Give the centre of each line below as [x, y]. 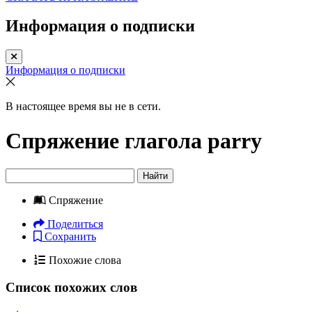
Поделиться [75, 224]
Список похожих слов [71, 287]
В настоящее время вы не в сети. [83, 107]
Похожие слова [85, 260]
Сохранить [70, 237]
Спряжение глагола [107, 140]
